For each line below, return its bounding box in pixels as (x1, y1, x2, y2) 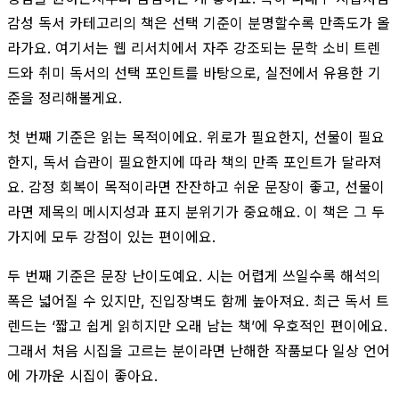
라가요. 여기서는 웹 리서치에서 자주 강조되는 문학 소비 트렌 (7, 38, 380, 57)
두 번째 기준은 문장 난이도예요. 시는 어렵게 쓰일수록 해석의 (7, 266, 380, 285)
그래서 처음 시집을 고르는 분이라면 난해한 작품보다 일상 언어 (7, 341, 390, 360)
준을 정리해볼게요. (7, 88, 122, 107)
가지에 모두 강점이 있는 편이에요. (7, 227, 216, 246)
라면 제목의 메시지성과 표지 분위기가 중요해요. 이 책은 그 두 (7, 202, 385, 221)
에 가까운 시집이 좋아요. (7, 366, 158, 385)
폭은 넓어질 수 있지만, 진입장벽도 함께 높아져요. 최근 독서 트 (7, 291, 389, 310)
